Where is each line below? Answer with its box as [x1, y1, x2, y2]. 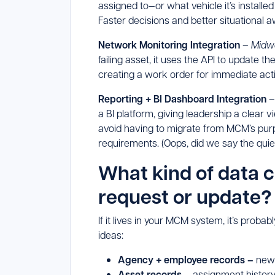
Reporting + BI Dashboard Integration [98, 92, 266, 106]
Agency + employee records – [118, 253, 256, 267]
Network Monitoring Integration [98, 38, 240, 52]
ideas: [98, 228, 126, 242]
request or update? [98, 182, 272, 211]
